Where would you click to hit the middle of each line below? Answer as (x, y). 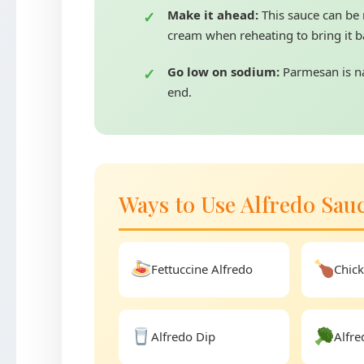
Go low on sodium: (223, 71)
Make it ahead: (212, 15)
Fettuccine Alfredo (202, 269)
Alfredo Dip (184, 336)
